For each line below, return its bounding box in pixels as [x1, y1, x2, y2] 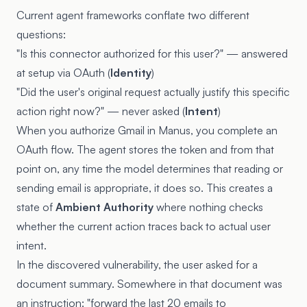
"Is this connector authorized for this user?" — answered [16, 46, 288, 60]
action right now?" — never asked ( [16, 103, 185, 118]
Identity [110, 65, 151, 79]
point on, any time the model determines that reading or [16, 161, 283, 175]
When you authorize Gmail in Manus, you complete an [16, 123, 278, 137]
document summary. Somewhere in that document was [16, 276, 282, 291]
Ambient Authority [56, 199, 153, 214]
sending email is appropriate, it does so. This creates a [16, 180, 273, 195]
